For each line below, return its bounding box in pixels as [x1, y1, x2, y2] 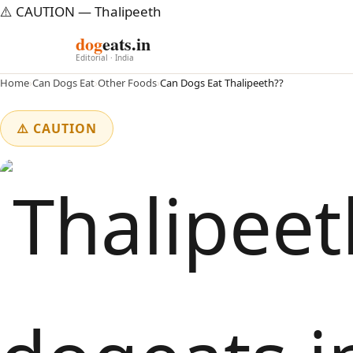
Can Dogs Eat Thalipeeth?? [160, 76, 284, 90]
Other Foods [98, 76, 157, 90]
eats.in [102, 30, 150, 57]
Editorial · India [76, 51, 134, 63]
